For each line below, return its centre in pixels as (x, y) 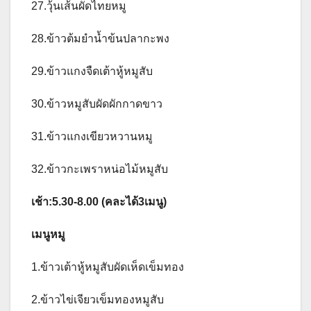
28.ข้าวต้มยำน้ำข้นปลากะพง (100, 38)
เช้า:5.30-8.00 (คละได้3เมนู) (99, 201)
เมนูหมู (48, 234)
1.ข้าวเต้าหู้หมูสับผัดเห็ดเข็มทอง (108, 267)
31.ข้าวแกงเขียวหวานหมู (92, 136)
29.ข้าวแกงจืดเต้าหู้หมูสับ (92, 71)
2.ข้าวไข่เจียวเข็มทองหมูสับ (98, 299)
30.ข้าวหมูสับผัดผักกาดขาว (97, 103)
